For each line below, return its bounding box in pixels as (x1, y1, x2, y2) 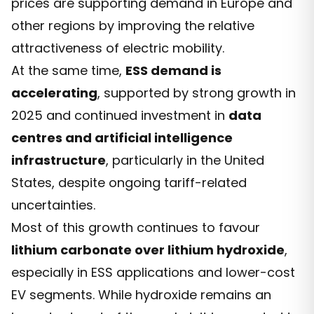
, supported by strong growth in (97, 83, 296, 102)
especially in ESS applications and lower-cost (11, 263, 295, 281)
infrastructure (11, 151, 106, 169)
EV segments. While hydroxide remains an (11, 285, 271, 303)
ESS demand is (125, 61, 221, 79)
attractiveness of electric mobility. (11, 39, 224, 57)
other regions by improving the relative (11, 16, 254, 34)
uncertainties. (11, 196, 95, 214)
